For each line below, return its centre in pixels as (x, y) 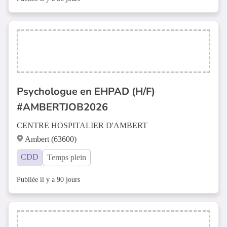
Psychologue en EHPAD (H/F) (86, 91)
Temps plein (67, 157)
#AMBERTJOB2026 (62, 107)
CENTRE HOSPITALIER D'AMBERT (82, 125)
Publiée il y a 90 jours (48, 180)
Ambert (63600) (51, 139)
